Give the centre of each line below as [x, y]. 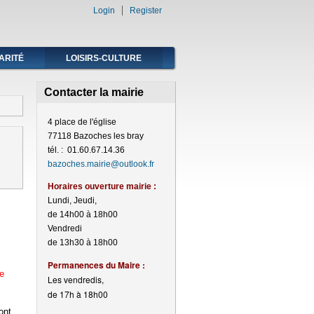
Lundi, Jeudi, [72, 200]
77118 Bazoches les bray [95, 136]
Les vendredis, [75, 279]
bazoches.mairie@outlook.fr [101, 164]
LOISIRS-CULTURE [104, 58]
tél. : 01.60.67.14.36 [86, 150]
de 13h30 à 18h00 [82, 243]
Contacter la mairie [94, 92]
